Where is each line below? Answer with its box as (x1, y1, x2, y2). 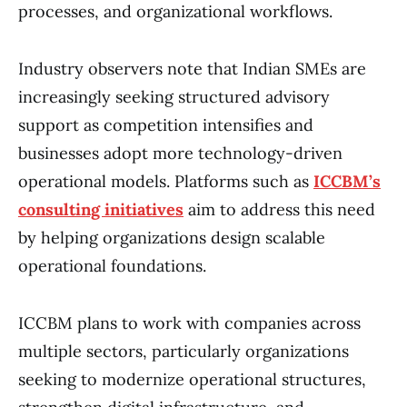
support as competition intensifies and (18, 114, 313, 135)
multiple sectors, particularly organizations (18, 340, 349, 362)
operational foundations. (18, 254, 206, 276)
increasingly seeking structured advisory (18, 85, 330, 107)
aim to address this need (184, 198, 375, 220)
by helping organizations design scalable (18, 226, 325, 248)
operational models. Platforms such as (18, 170, 313, 192)
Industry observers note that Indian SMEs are (18, 57, 366, 79)
